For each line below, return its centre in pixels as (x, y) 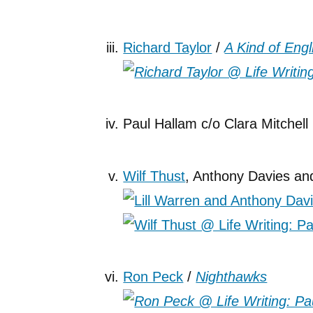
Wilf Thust (154, 176)
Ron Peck (153, 277)
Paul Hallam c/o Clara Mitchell (216, 124)
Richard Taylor (168, 47)
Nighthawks (232, 277)
